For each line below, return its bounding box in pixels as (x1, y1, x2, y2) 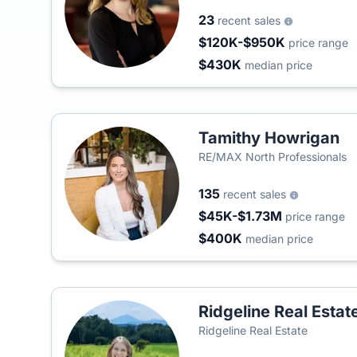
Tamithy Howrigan (198, 128, 339, 147)
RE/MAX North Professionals (198, 150, 347, 163)
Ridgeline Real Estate (198, 324, 308, 337)
